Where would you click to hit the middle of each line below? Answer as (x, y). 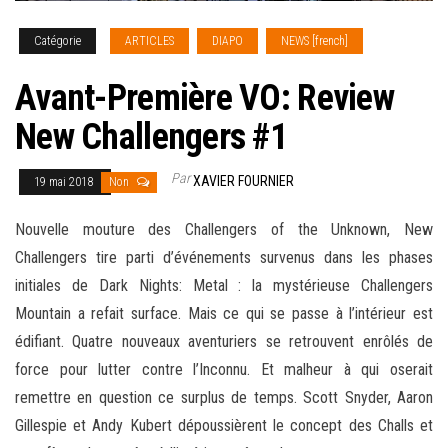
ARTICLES (149, 41)
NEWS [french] (314, 41)
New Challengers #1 (151, 137)
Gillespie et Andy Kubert (93, 426)
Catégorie (57, 41)
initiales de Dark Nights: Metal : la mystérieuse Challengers (224, 286)
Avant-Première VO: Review (204, 98)
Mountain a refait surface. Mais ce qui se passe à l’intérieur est (224, 314)
